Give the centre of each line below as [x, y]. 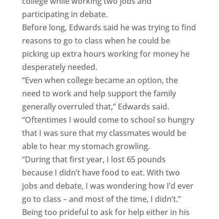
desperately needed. [59, 67]
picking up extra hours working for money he [106, 54]
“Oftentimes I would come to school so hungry [108, 120]
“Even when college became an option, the [100, 80]
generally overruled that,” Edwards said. [95, 106]
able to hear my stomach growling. [86, 146]
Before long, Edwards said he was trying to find [109, 27]
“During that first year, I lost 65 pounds [94, 159]
